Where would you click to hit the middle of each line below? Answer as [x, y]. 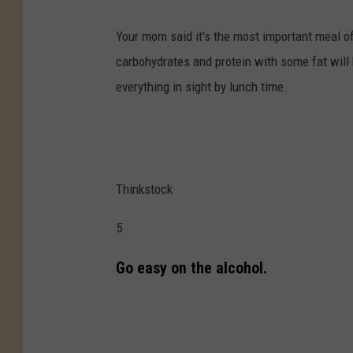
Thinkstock [144, 190]
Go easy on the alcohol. [191, 269]
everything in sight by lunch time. [202, 87]
